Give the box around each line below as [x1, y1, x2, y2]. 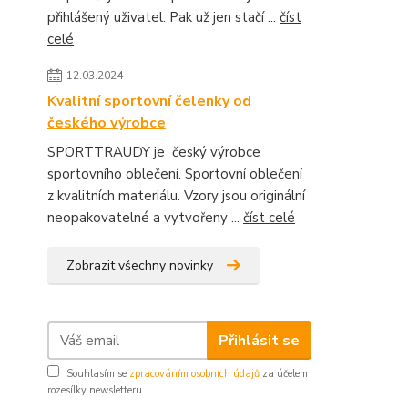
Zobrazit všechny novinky [66, 257, 213, 274]
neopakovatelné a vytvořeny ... [47, 209, 243, 227]
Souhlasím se [66, 367, 129, 381]
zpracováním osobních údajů [129, 367, 260, 381]
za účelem [260, 367, 308, 381]
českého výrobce [47, 113, 166, 133]
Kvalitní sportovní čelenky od [47, 91, 251, 111]
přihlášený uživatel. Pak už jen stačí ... [47, 8, 280, 26]
